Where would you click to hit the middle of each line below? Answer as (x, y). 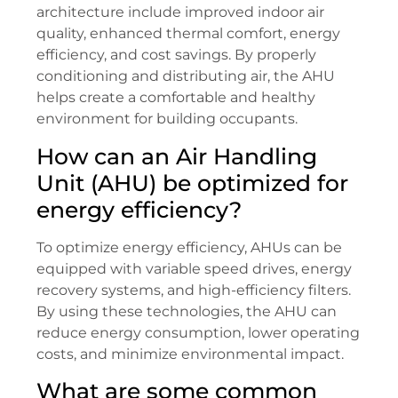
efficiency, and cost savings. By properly (176, 55)
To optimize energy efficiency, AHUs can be (189, 247)
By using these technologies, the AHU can (187, 311)
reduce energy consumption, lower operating (198, 332)
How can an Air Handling (177, 156)
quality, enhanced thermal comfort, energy (188, 34)
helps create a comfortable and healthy (176, 98)
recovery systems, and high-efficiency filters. (194, 290)
